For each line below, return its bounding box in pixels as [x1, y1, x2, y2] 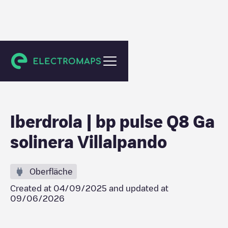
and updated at [107, 184, 168, 192]
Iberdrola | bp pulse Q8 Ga [10, 113, 215, 129]
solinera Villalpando [10, 133, 167, 150]
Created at [10, 184, 53, 192]
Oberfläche [30, 167, 73, 176]
